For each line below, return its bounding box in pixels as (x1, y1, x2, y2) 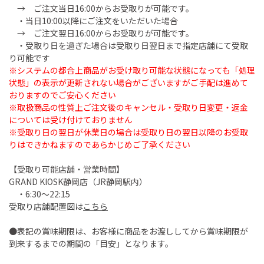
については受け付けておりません (9, 113, 133, 126)
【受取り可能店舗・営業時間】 (9, 163, 124, 175)
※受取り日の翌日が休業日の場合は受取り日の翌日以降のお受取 (9, 126, 248, 138)
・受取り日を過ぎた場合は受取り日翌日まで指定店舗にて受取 (9, 39, 248, 51)
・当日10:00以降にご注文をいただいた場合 (9, 14, 178, 27)
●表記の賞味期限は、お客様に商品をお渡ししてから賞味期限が (9, 225, 248, 237)
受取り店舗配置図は (9, 200, 83, 212)
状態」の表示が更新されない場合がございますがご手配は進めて (9, 76, 248, 88)
